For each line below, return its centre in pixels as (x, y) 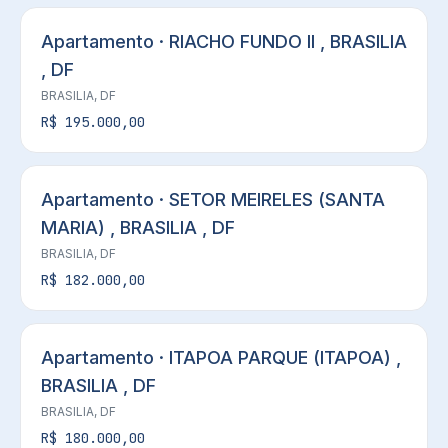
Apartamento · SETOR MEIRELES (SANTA (213, 199)
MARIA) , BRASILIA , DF (138, 227)
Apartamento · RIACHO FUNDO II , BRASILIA (224, 41)
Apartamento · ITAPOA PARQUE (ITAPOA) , (221, 357)
